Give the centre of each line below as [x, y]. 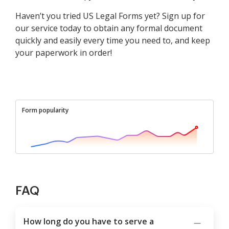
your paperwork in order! [64, 53]
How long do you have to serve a [89, 222]
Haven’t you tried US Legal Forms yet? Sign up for [110, 16]
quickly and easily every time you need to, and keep [113, 41]
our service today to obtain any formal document [109, 28]
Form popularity [45, 110]
